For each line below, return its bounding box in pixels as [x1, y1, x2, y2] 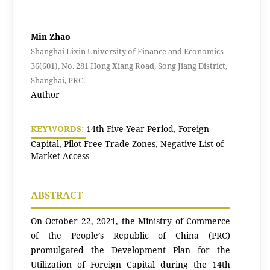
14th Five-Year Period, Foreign [86, 122, 209, 134]
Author [30, 88, 60, 100]
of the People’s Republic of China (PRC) [30, 230, 231, 241]
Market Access [30, 149, 89, 162]
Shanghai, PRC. [30, 74, 85, 86]
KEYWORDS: [30, 122, 86, 134]
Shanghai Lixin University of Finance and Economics [30, 45, 224, 57]
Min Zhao [30, 30, 71, 42]
